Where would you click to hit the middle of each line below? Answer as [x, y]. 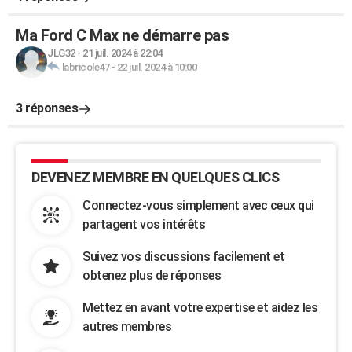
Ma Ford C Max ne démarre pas [122, 35]
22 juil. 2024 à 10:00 [156, 67]
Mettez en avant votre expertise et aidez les [200, 308]
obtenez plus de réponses [152, 275]
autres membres [127, 326]
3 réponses [47, 108]
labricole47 [85, 67]
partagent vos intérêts [144, 224]
